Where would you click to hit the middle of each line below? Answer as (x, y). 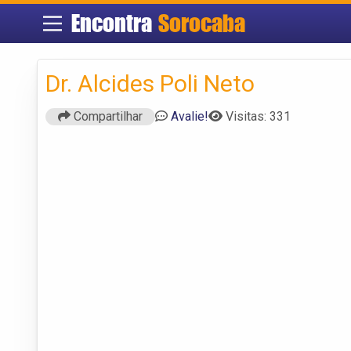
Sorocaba (201, 23)
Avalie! (190, 116)
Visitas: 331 (258, 116)
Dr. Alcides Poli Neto (150, 83)
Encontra (114, 23)
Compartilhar (107, 116)
